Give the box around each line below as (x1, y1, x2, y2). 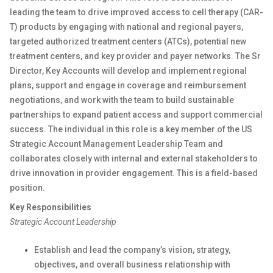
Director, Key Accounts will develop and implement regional (10, 66, 247, 76)
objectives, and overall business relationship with (34, 260, 230, 269)
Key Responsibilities (10, 202, 91, 212)
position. (10, 183, 45, 193)
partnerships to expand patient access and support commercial (10, 110, 263, 119)
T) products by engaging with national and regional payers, (10, 22, 243, 32)
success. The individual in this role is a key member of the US (10, 124, 252, 134)
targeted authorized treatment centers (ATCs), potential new (10, 37, 246, 46)
